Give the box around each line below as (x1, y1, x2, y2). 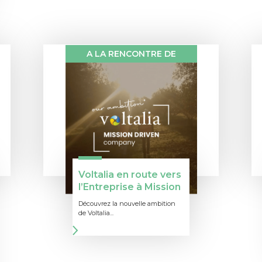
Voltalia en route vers (78, 169, 181, 181)
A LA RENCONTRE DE (86, 49, 176, 60)
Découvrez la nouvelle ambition (78, 199, 175, 208)
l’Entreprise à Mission (78, 181, 181, 193)
